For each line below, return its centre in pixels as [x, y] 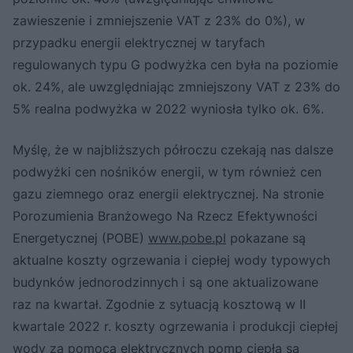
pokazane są [266, 238]
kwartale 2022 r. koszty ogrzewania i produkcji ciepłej [175, 326]
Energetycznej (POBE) [80, 238]
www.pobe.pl [187, 238]
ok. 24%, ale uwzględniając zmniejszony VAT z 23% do [176, 86]
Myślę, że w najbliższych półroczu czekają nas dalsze [173, 149]
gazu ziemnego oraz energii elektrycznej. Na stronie [168, 193]
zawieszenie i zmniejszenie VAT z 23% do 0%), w [159, 20]
